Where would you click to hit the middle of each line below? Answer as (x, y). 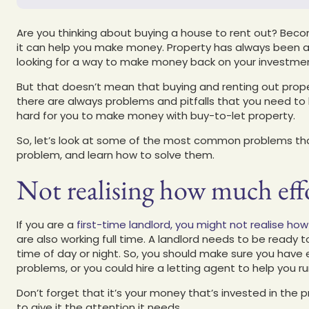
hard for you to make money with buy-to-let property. (156, 115)
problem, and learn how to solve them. (116, 154)
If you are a (47, 224)
